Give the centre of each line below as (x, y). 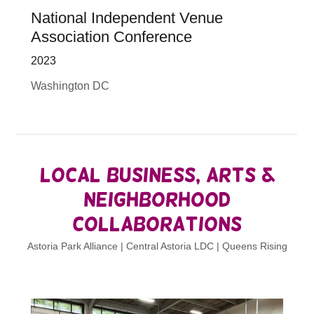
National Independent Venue (127, 18)
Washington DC (70, 86)
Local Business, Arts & (157, 175)
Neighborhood (157, 199)
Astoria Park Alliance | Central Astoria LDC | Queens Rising (157, 246)
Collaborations (157, 224)
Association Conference (111, 37)
